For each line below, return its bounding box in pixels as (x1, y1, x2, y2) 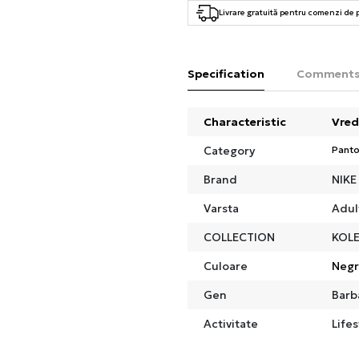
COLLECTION (204, 229, 275, 244)
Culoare (204, 258, 248, 273)
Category (204, 143, 255, 158)
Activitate (204, 316, 258, 331)
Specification (188, 66, 264, 81)
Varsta (204, 200, 239, 216)
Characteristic (204, 114, 286, 129)
